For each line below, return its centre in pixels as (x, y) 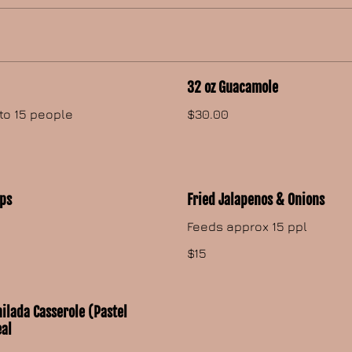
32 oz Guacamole (233, 88)
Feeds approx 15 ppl (247, 227)
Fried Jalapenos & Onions (256, 200)
